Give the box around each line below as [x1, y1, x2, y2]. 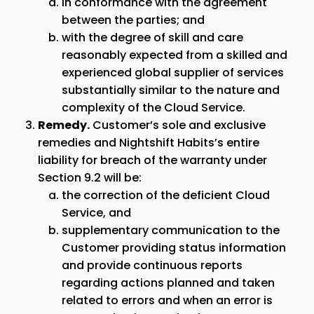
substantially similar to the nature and [62, 82, 280, 98]
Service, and [62, 205, 131, 221]
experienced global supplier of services [62, 64, 284, 81]
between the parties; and [62, 12, 205, 28]
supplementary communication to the [62, 222, 280, 238]
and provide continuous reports [62, 257, 243, 273]
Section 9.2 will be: [38, 170, 142, 186]
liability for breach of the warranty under [38, 152, 267, 168]
